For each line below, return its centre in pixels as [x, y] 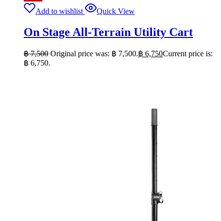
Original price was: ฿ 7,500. [94, 53]
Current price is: [188, 53]
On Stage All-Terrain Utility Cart [108, 32]
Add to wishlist [59, 11]
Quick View [116, 11]
